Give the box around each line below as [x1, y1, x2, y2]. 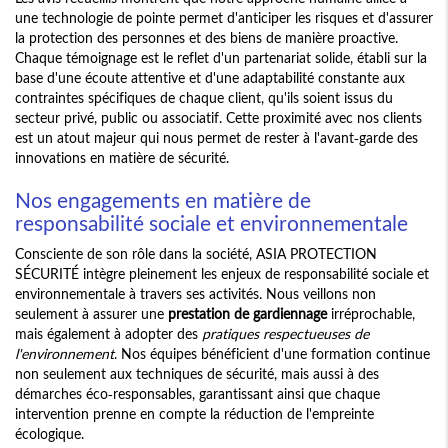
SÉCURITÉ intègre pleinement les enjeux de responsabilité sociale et [15, 265, 429, 283]
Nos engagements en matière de [15, 187, 311, 213]
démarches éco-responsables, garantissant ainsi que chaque [15, 385, 380, 403]
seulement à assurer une [15, 305, 168, 323]
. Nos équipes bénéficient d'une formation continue [114, 345, 430, 363]
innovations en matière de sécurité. [15, 149, 229, 167]
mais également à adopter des [15, 325, 202, 343]
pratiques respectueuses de [202, 325, 369, 343]
